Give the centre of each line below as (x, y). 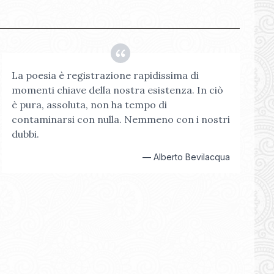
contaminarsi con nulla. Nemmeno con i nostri (120, 119)
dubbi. (25, 134)
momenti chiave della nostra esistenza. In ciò (117, 90)
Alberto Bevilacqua (191, 157)
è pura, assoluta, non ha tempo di (89, 105)
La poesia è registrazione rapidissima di (105, 75)
